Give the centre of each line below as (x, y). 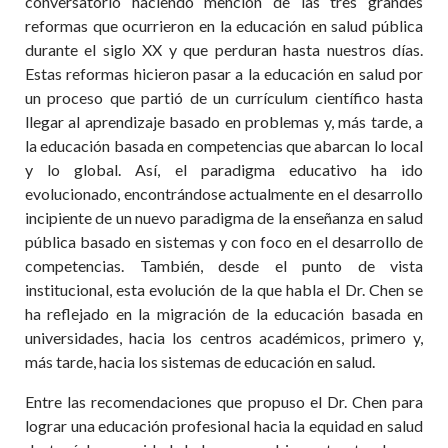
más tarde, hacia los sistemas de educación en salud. (201, 361)
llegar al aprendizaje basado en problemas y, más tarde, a (224, 121)
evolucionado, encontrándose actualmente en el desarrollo (224, 193)
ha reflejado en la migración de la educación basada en (224, 313)
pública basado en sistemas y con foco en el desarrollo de (224, 241)
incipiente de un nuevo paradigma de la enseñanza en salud (224, 217)
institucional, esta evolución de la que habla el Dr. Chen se (224, 289)
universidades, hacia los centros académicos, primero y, (224, 337)
